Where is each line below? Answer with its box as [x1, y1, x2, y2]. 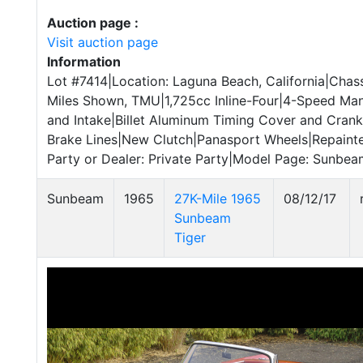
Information [47, 53, 121, 70]
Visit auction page [47, 34, 158, 50]
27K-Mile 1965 [174, 190, 261, 207]
